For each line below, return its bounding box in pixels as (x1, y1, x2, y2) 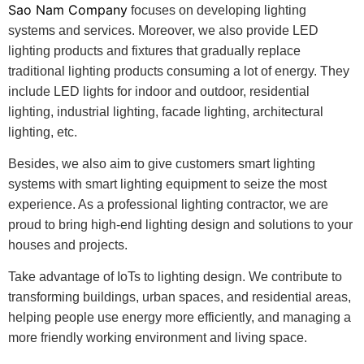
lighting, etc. (8, 124, 77, 139)
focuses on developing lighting (128, 2, 306, 17)
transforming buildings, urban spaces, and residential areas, (8, 290, 351, 305)
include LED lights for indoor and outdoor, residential (8, 84, 310, 98)
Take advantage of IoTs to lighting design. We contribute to (8, 270, 342, 284)
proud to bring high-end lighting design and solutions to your (8, 217, 353, 232)
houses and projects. (8, 237, 128, 252)
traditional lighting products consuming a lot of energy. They (8, 63, 349, 78)
